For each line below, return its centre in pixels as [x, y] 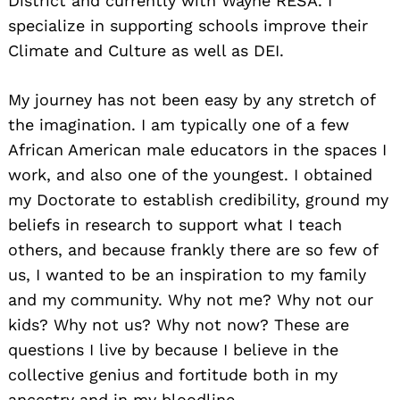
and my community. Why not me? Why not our [191, 300]
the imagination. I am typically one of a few [179, 125]
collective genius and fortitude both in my [173, 375]
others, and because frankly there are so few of [193, 250]
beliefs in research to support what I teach [175, 225]
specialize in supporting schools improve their [188, 26]
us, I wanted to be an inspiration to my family [187, 275]
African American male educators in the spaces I [197, 150]
